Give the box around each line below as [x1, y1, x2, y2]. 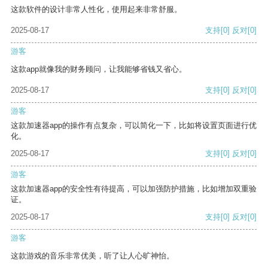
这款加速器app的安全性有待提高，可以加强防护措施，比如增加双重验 [11, 184, 257, 194]
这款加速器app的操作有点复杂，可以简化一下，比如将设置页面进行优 [11, 121, 257, 130]
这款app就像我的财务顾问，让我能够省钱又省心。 [11, 65, 187, 74]
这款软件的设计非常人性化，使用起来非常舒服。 [11, 5, 182, 14]
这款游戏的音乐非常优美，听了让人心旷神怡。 [11, 251, 174, 261]
